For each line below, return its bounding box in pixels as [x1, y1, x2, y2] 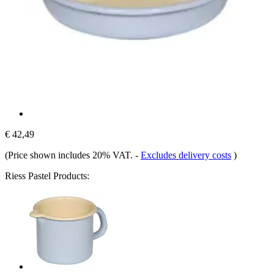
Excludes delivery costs [141, 149, 231, 160]
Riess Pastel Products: [5, 170, 89, 181]
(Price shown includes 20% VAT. [5, 149, 135, 160]
